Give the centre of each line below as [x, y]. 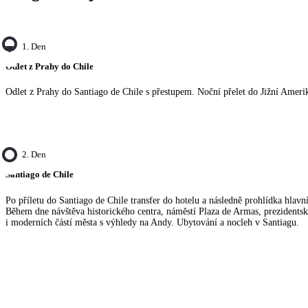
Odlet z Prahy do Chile [49, 66]
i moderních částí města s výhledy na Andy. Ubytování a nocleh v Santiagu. [152, 223]
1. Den [34, 46]
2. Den [34, 155]
